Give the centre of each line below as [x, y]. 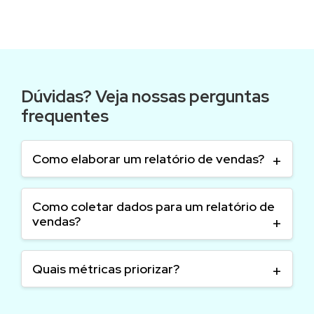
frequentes [65, 116]
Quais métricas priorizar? [106, 269]
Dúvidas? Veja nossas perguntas [145, 96]
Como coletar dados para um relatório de [153, 206]
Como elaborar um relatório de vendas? [148, 159]
